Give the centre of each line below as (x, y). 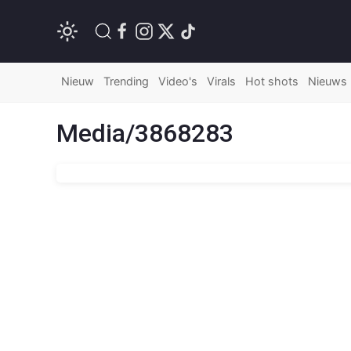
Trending (126, 81)
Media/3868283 (145, 133)
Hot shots (272, 81)
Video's (178, 81)
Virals (221, 81)
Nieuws (327, 81)
